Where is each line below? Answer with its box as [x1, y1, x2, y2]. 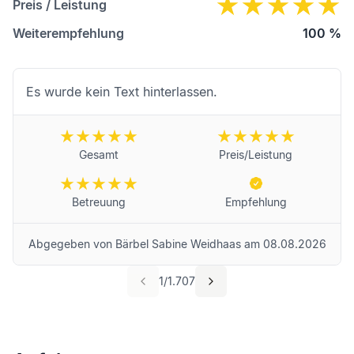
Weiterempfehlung [13, 25, 124, 42]
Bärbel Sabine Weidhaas [115, 237, 241, 251]
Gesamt [78, 148, 119, 162]
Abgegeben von [28, 237, 115, 251]
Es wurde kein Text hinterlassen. [26, 84, 217, 100]
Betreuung [71, 195, 126, 209]
